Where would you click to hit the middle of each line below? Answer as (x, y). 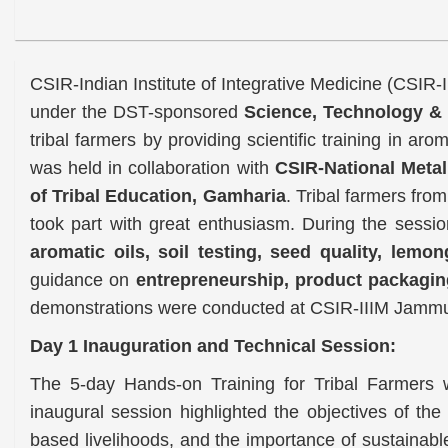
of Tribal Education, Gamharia (158, 196)
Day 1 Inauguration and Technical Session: (213, 346)
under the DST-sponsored (137, 112)
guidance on (83, 280)
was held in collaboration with (152, 168)
